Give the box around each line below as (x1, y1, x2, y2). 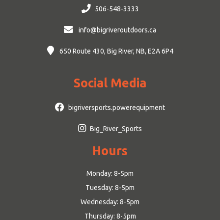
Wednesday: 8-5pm (81, 198, 139, 206)
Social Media (74, 76, 146, 90)
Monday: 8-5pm (86, 169, 134, 178)
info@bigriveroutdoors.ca (77, 26, 156, 34)
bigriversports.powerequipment (68, 104, 165, 112)
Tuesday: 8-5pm (85, 184, 135, 192)
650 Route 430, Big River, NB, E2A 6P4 (57, 47, 173, 55)
